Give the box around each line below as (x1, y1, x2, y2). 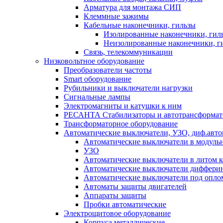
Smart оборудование (64, 75, 131, 83)
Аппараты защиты (84, 191, 146, 200)
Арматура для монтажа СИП (84, 3, 181, 11)
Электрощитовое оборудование (64, 209, 171, 218)
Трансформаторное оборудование (64, 119, 178, 128)
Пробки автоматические (84, 200, 166, 209)
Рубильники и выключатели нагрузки (64, 84, 193, 92)
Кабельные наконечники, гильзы (84, 21, 196, 29)
